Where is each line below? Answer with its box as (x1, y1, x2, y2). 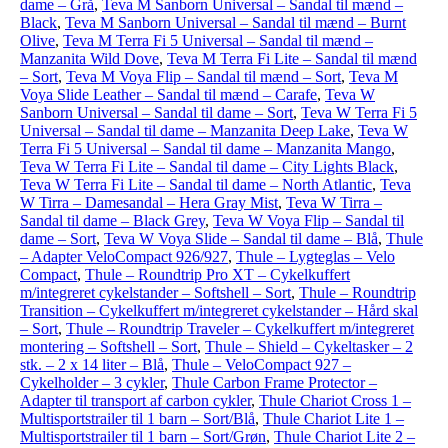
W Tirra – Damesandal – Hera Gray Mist (20, 194, 278, 211)
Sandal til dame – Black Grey (20, 212, 205, 229)
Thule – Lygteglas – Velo (236, 248, 395, 265)
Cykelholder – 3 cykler (20, 374, 164, 391)
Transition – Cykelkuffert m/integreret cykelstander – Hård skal (20, 302, 418, 319)
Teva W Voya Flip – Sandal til (213, 212, 404, 229)
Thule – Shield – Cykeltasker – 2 (205, 338, 413, 355)
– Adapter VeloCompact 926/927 (20, 248, 228, 265)
